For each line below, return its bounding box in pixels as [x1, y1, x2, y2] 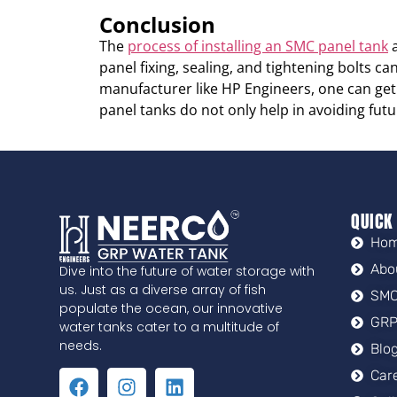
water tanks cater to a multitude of [59, 318, 280, 337]
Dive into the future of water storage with [59, 262, 315, 281]
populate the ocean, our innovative [59, 300, 284, 318]
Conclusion [99, 9, 215, 39]
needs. [59, 337, 103, 355]
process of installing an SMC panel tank [128, 35, 388, 56]
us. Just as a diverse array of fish [59, 281, 267, 300]
